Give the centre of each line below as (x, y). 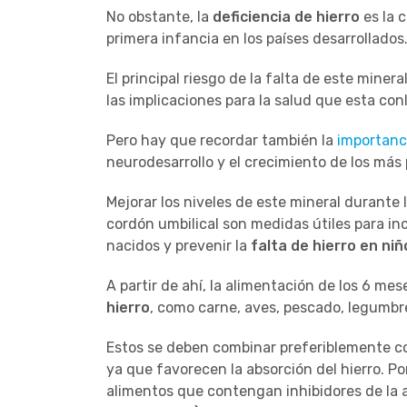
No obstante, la (159, 16)
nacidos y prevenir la (179, 245)
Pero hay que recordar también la (222, 140)
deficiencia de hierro (286, 16)
